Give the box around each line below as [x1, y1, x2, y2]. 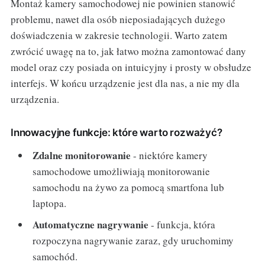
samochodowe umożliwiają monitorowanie [33, 164, 211, 179]
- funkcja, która [148, 217, 216, 231]
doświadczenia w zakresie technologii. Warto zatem [10, 28, 227, 43]
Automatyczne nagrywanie [33, 216, 149, 232]
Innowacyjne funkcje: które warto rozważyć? [10, 127, 222, 139]
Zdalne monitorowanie [33, 148, 131, 163]
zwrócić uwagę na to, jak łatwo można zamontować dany [10, 44, 246, 59]
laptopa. [33, 196, 67, 211]
